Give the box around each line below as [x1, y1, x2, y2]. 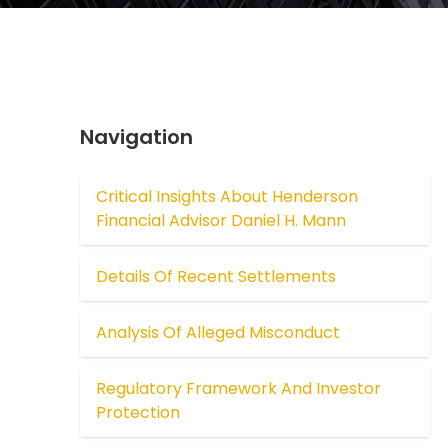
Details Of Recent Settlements [96, 265, 337, 289]
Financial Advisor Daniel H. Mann [96, 209, 347, 233]
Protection [96, 401, 181, 425]
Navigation [80, 123, 194, 152]
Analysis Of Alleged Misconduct [96, 321, 341, 345]
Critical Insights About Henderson [96, 185, 359, 209]
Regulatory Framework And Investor [96, 377, 382, 401]
